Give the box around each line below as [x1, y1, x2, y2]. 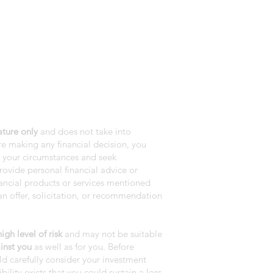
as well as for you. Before [32, 241, 134, 252]
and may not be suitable [62, 228, 162, 239]
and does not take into [38, 126, 131, 137]
